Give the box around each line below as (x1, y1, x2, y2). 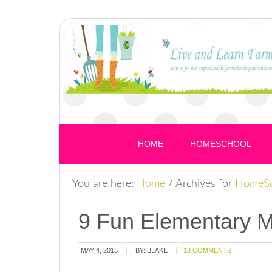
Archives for (173, 178, 235, 189)
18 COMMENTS (183, 246, 231, 254)
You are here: (72, 178, 137, 189)
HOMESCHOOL (190, 139, 251, 149)
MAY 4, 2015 (81, 246, 118, 254)
